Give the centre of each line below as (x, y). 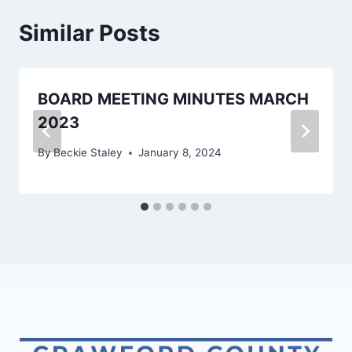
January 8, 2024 (180, 153)
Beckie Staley (88, 153)
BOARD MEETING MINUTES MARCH (173, 99)
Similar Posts (90, 33)
